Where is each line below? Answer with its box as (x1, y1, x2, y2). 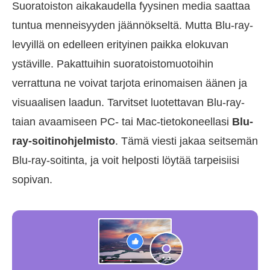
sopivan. (12, 173, 52, 186)
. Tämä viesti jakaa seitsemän (115, 134, 258, 147)
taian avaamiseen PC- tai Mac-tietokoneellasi (12, 115, 232, 128)
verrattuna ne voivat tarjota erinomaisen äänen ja (12, 77, 247, 89)
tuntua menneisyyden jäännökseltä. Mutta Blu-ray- (12, 19, 253, 31)
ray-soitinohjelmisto (12, 134, 115, 147)
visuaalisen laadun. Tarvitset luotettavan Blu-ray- (12, 96, 245, 108)
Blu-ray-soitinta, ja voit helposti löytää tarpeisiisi (12, 154, 239, 166)
